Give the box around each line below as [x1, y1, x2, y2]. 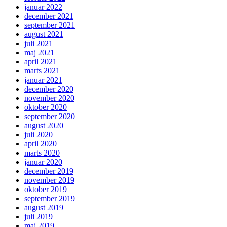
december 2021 [24, 11, 73, 20]
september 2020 [24, 111, 75, 121]
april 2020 [24, 139, 57, 148]
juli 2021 [24, 39, 53, 48]
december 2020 [24, 84, 73, 93]
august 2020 [24, 121, 63, 130]
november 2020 [24, 93, 74, 102]
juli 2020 [24, 130, 53, 139]
